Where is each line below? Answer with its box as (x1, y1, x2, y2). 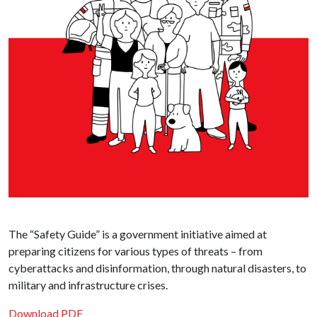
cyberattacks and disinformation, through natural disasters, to (8, 261, 306, 275)
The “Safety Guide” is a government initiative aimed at (8, 227, 267, 241)
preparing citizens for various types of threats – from (8, 244, 263, 258)
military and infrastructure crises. (8, 278, 168, 292)
